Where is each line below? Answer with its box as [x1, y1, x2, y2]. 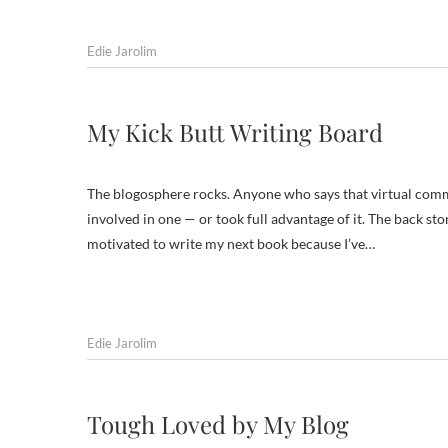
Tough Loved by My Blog [87, 408, 349, 440]
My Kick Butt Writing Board [87, 116, 383, 148]
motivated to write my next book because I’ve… [87, 235, 375, 252]
